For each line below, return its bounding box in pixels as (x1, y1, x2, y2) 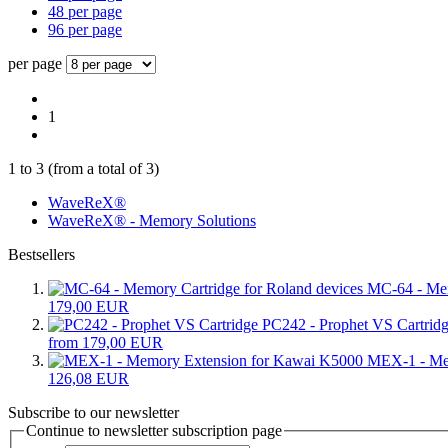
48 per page (48, 2, 122, 20)
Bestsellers (8, 245, 75, 263)
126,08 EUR (48, 369, 129, 387)
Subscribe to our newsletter (8, 403, 179, 421)
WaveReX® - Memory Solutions (48, 211, 256, 229)
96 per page (48, 20, 122, 38)
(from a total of (44, 159, 146, 177)
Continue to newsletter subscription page (26, 421, 282, 439)
